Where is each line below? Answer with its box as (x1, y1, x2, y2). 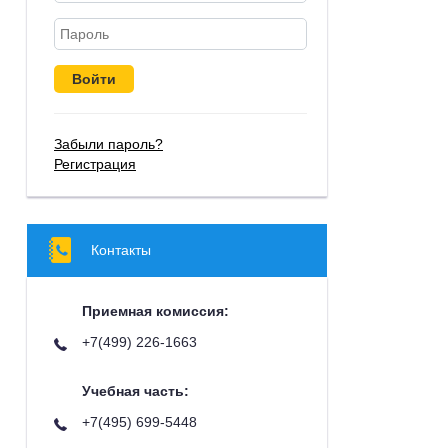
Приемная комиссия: (82, 302, 229, 319)
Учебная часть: (82, 382, 189, 399)
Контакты (91, 242, 151, 258)
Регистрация (54, 155, 136, 172)
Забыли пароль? (54, 135, 163, 152)
